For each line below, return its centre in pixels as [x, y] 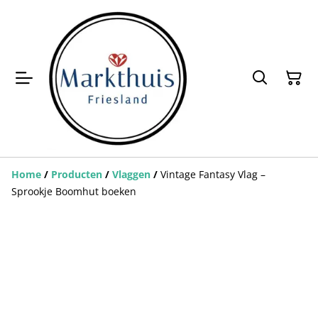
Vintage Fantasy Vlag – [213, 174]
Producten [77, 174]
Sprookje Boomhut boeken [74, 191]
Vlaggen [131, 174]
